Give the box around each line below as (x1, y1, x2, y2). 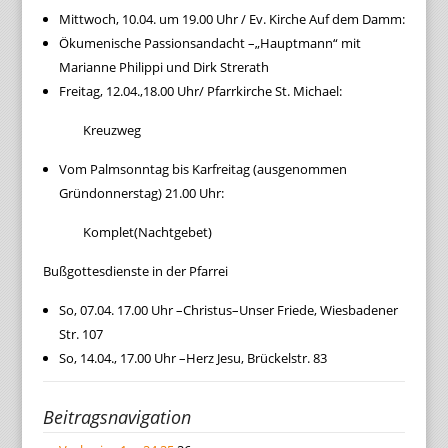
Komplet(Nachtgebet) (82, 223, 212, 241)
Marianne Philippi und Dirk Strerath (58, 58, 269, 76)
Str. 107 (58, 325, 103, 343)
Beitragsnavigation (42, 405, 191, 429)
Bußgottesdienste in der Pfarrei (42, 262, 228, 280)
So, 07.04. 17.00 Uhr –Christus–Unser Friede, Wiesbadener (58, 301, 398, 319)
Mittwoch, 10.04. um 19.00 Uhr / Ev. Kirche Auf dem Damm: (58, 10, 405, 28)
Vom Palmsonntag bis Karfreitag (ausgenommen (58, 160, 347, 178)
